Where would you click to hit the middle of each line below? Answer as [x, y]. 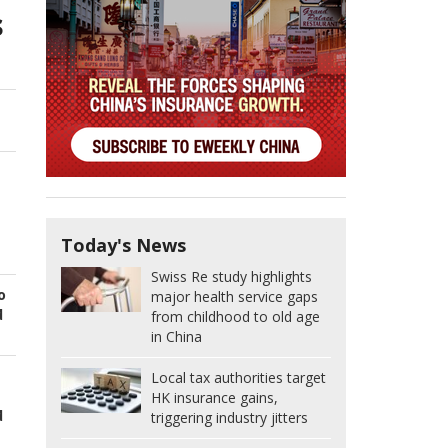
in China [176, 337]
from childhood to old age [235, 317]
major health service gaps [234, 297]
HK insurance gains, [214, 398]
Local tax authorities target [238, 378]
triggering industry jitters [229, 418]
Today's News [123, 245]
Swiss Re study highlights [231, 277]
